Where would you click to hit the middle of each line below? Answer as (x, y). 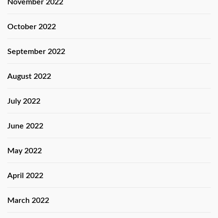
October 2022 (32, 27)
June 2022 (25, 126)
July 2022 (24, 101)
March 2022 (28, 201)
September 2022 (36, 52)
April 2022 (25, 176)
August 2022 (29, 77)
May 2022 (25, 151)
